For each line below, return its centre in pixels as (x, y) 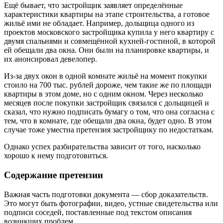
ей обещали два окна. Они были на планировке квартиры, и (107, 50)
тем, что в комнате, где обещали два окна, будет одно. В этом (108, 121)
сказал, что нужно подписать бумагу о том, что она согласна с (109, 112)
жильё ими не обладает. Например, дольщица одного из (99, 23)
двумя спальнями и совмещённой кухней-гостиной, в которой (110, 41)
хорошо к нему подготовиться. (56, 156)
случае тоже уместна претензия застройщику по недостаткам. (109, 130)
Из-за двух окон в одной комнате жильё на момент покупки (106, 76)
